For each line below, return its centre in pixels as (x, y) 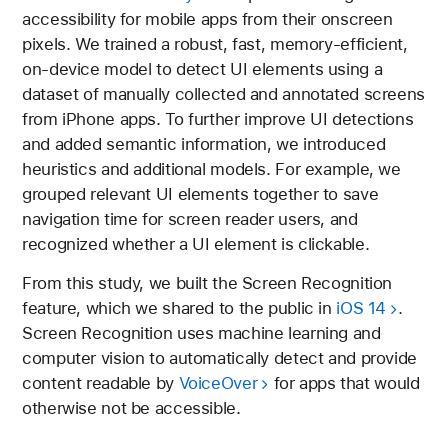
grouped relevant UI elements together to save (200, 194)
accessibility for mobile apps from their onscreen (207, 19)
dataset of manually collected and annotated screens (223, 94)
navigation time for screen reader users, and (190, 219)
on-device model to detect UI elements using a (202, 69)
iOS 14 (361, 307)
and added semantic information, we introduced (204, 144)
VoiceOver (218, 382)
